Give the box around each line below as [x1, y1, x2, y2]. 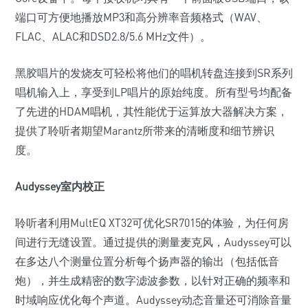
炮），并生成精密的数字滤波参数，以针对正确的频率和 [15, 274, 290, 287]
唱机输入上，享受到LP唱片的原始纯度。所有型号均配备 [15, 85, 292, 99]
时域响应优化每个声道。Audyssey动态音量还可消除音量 [15, 293, 291, 307]
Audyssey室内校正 [15, 179, 104, 193]
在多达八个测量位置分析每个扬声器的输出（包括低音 [15, 254, 279, 268]
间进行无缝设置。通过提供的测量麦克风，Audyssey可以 [15, 235, 291, 249]
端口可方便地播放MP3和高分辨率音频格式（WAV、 [15, 10, 267, 24]
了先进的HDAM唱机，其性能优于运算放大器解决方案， [15, 104, 288, 118]
